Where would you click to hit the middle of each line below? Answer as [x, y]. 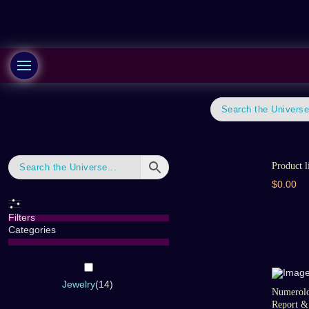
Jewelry [78, 284]
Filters [22, 217]
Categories [32, 230]
